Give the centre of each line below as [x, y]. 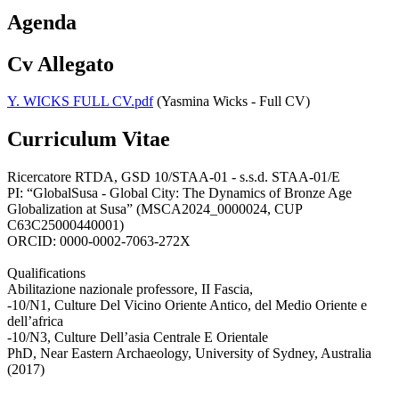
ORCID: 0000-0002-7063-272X [99, 241]
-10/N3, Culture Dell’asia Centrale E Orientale [138, 338]
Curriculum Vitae [89, 139]
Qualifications [46, 273]
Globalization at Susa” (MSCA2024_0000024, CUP [155, 209]
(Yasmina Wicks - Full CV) [232, 102]
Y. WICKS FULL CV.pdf [80, 102]
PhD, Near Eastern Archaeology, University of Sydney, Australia [189, 354]
